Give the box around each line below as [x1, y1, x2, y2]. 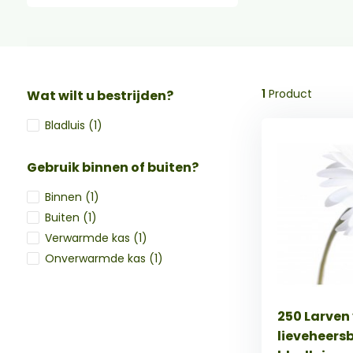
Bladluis [44, 117, 88, 133]
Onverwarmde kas [44, 251, 149, 266]
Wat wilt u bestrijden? [26, 87, 173, 105]
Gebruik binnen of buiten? [26, 158, 199, 176]
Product [265, 86, 312, 102]
